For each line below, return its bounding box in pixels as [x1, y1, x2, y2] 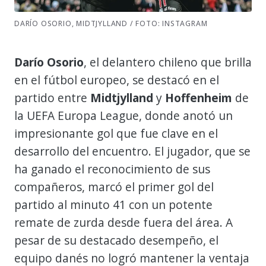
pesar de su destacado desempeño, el [14, 232, 218, 248]
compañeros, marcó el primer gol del [14, 178, 214, 195]
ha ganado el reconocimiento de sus [14, 160, 210, 177]
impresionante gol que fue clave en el [14, 125, 218, 141]
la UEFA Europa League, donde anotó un [14, 107, 233, 123]
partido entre [14, 89, 90, 106]
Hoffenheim [165, 89, 232, 106]
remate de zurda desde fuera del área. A [14, 214, 233, 230]
